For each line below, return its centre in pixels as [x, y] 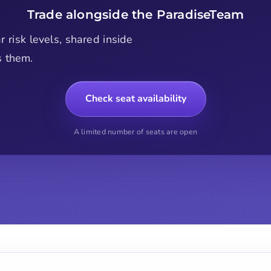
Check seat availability [135, 98]
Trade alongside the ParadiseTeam [135, 14]
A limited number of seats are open [135, 131]
